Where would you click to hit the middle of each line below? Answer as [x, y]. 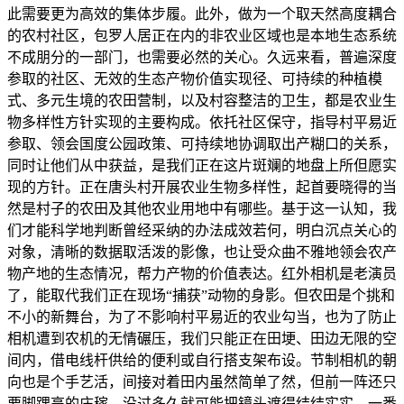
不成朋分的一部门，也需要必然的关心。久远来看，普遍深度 [202, 58]
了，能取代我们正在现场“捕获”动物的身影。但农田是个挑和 [201, 296]
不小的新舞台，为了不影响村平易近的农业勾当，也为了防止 [202, 317]
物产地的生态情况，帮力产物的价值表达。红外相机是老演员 [202, 274]
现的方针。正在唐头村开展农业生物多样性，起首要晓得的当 [202, 188]
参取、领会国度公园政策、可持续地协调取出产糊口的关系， [202, 144]
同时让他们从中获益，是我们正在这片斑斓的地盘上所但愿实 [202, 166]
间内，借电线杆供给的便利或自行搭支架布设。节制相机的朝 [202, 361]
